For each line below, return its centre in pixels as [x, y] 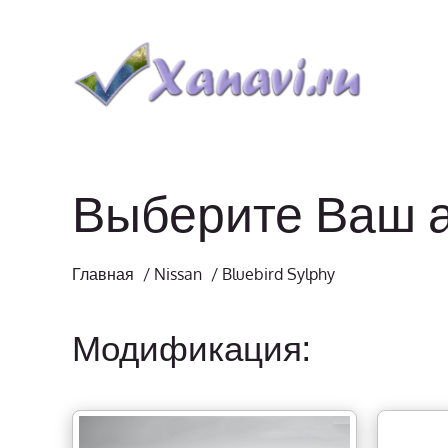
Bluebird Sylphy [278, 274]
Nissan [178, 274]
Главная [103, 274]
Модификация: [191, 347]
